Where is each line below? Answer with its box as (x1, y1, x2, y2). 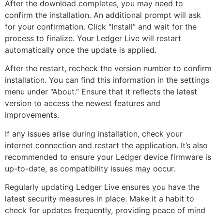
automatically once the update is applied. (5, 45, 156, 55)
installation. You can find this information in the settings (5, 75, 209, 85)
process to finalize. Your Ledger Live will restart (5, 33, 181, 43)
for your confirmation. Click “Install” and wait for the (5, 21, 197, 31)
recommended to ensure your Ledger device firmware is (5, 152, 211, 162)
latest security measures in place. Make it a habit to (5, 193, 194, 203)
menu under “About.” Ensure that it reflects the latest (5, 87, 197, 97)
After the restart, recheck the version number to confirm (5, 63, 212, 74)
